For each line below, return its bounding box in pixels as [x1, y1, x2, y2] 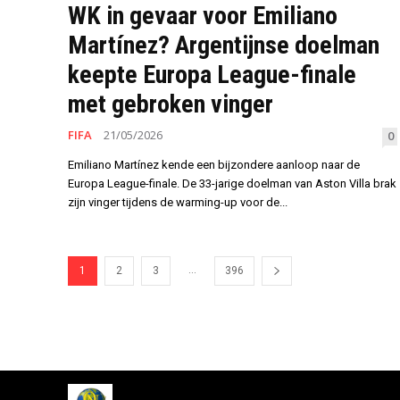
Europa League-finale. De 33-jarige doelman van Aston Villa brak [68, 177, 396, 191]
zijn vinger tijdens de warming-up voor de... [68, 196, 287, 210]
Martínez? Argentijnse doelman [68, 30, 379, 61]
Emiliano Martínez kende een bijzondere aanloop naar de [68, 158, 360, 172]
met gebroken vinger [68, 89, 273, 120]
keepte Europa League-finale [68, 60, 356, 90]
